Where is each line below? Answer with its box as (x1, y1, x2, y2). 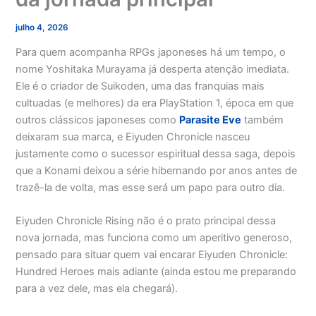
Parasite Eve (179, 114, 242, 127)
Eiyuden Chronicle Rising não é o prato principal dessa (16, 214, 276, 228)
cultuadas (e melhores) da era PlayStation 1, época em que (16, 97, 294, 110)
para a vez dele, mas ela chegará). (16, 282, 178, 296)
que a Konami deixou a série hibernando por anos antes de (16, 164, 298, 178)
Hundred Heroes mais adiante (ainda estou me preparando (16, 265, 297, 279)
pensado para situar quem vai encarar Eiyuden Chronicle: (16, 248, 288, 262)
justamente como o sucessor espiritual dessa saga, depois (16, 147, 296, 161)
